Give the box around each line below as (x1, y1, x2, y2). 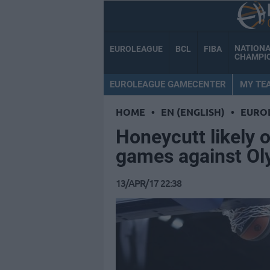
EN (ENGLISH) (161, 105, 225, 119)
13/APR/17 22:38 (116, 176, 181, 190)
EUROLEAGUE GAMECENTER (110, 78, 226, 90)
